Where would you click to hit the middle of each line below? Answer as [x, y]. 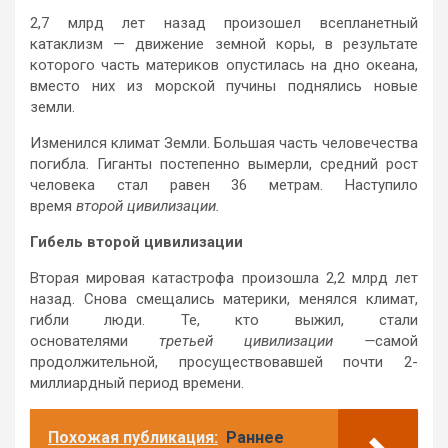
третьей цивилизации [261, 340]
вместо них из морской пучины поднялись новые [224, 85]
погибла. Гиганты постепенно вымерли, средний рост [224, 163]
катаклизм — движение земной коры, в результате [224, 43]
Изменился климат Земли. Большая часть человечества [224, 142]
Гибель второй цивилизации [136, 241]
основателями [94, 340]
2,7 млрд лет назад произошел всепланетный [224, 22]
